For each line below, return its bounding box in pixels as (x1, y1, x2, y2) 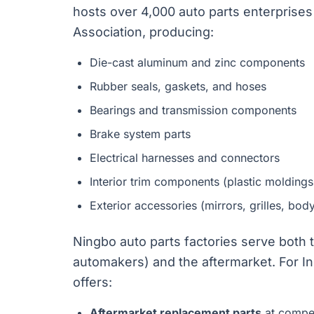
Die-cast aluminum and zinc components (90, 55, 305, 69)
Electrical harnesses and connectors (90, 151, 280, 165)
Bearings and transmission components (90, 103, 296, 117)
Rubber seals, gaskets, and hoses (90, 79, 266, 93)
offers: (73, 275, 112, 289)
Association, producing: (73, 25, 214, 39)
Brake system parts (90, 127, 191, 141)
